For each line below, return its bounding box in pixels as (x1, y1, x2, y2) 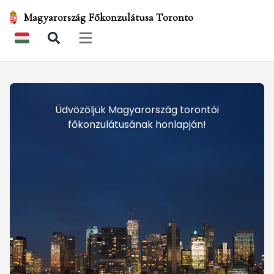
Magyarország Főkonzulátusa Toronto (24, 10, 194, 24)
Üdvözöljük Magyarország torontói (55, 103, 219, 117)
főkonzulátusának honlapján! (68, 117, 206, 131)
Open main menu (78, 37, 154, 50)
